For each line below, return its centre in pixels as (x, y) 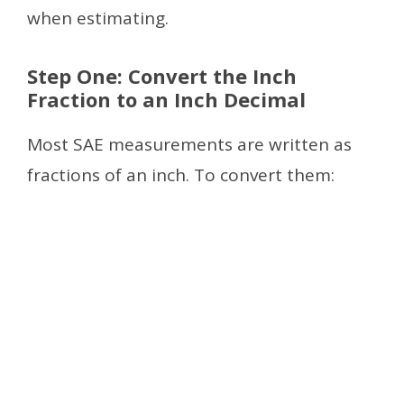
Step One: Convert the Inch (162, 76)
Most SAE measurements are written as (189, 145)
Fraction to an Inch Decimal (166, 100)
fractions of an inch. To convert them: (181, 175)
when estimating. (98, 18)
